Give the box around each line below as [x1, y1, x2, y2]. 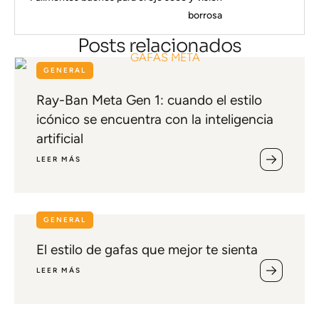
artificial [36, 130, 83, 147]
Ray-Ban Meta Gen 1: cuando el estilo [36, 92, 262, 108]
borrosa [188, 9, 222, 21]
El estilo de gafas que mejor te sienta [36, 241, 258, 258]
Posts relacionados [78, 34, 241, 58]
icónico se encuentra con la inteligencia [36, 111, 273, 127]
